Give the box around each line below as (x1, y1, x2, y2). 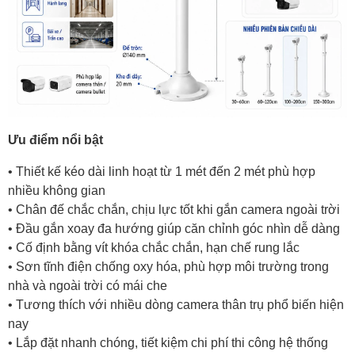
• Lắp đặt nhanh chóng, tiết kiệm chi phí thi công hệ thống (8, 334, 328, 350)
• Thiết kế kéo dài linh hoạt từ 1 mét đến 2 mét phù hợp (8, 163, 315, 179)
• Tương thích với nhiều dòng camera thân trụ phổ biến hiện (8, 296, 344, 312)
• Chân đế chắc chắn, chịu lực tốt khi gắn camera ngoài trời (8, 201, 340, 217)
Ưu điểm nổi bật (8, 132, 103, 147)
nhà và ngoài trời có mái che (8, 277, 167, 293)
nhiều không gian (8, 182, 105, 198)
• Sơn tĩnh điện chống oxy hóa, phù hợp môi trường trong (8, 258, 329, 274)
